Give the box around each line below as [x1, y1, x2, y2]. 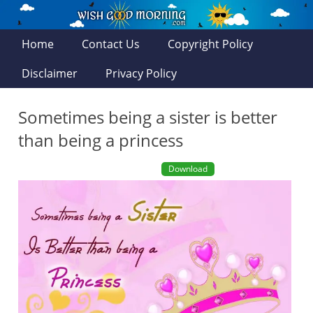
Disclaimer [22, 66, 78, 81]
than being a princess [18, 129, 184, 152]
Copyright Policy [168, 36, 254, 52]
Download [168, 163, 208, 175]
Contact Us [82, 36, 140, 52]
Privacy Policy [105, 66, 177, 81]
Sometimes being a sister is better [18, 105, 278, 129]
